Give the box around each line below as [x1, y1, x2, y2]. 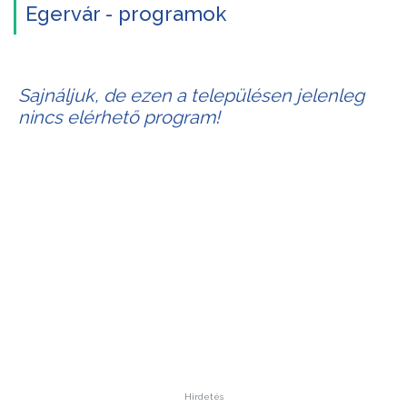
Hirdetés [184, 392, 223, 402]
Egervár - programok [25, 2, 226, 25]
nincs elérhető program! [18, 106, 220, 128]
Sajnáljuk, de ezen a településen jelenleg [18, 84, 364, 106]
